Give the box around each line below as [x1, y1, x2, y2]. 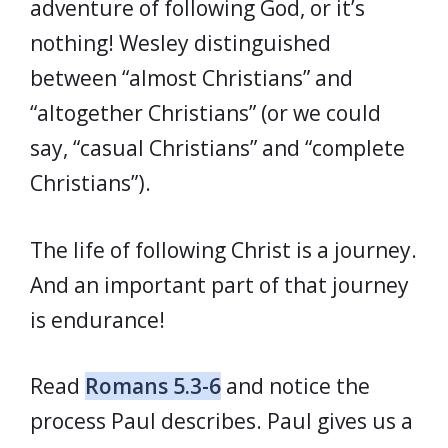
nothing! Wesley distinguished [30, 29, 331, 57]
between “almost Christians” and [30, 64, 353, 92]
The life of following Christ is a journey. [30, 235, 417, 264]
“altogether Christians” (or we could [30, 99, 381, 127]
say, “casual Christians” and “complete [30, 134, 405, 162]
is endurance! [30, 305, 165, 334]
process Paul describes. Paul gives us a [30, 407, 413, 435]
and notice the [221, 372, 370, 400]
